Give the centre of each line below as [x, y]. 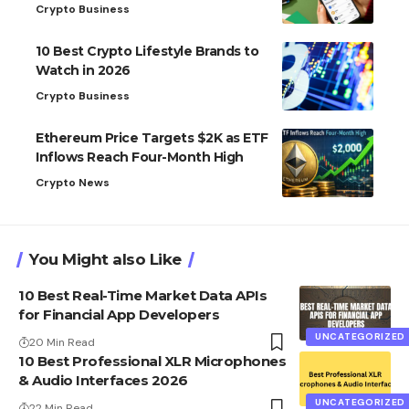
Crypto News [73, 183]
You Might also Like [105, 260]
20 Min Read [62, 343]
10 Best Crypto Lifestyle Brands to [147, 52]
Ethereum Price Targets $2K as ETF [152, 138]
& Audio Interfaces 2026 [103, 381]
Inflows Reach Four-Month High [140, 157]
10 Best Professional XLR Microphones [152, 362]
